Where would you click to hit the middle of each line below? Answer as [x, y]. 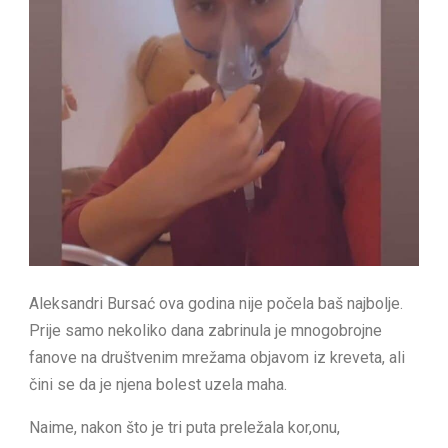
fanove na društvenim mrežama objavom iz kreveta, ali [217, 358]
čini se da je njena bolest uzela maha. [158, 385]
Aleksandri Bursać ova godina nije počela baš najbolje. [216, 304]
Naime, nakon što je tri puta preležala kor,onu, [184, 428]
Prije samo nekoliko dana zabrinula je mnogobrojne [205, 331]
